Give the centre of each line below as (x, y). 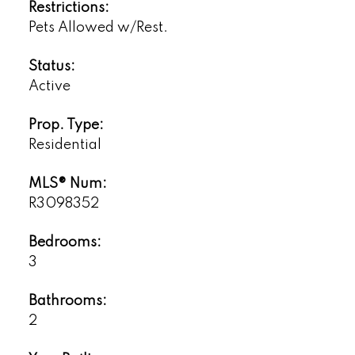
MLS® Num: (67, 183)
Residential (65, 145)
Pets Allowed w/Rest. (98, 27)
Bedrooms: (65, 242)
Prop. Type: (66, 125)
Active (49, 86)
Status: (52, 66)
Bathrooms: (67, 301)
